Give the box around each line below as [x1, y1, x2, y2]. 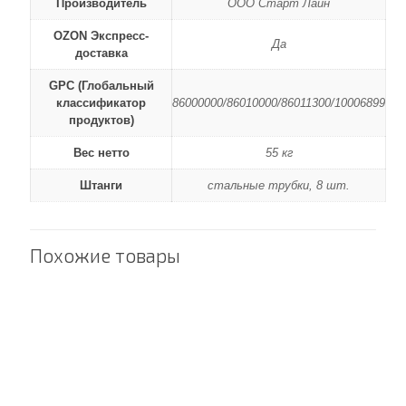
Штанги [80, 179, 122, 192]
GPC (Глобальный [48, 79, 154, 92]
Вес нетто [72, 146, 130, 159]
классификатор [56, 96, 146, 110]
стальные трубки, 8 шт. [208, 179, 350, 192]
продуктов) [68, 113, 134, 127]
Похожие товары [30, 244, 180, 266]
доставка [74, 46, 128, 60]
